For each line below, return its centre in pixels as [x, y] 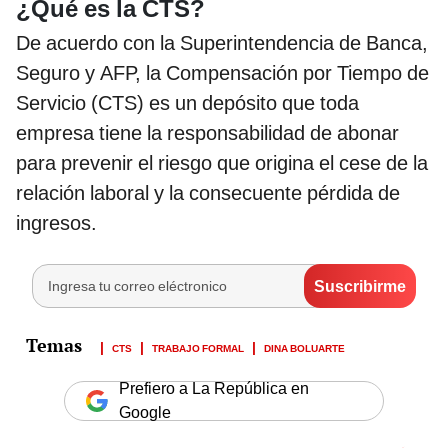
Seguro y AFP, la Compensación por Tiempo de [222, 73]
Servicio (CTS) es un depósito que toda [187, 103]
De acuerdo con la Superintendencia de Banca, [222, 43]
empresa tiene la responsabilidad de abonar [207, 133]
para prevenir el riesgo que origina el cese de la [222, 163]
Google [145, 413]
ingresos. [56, 223]
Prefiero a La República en [214, 389]
